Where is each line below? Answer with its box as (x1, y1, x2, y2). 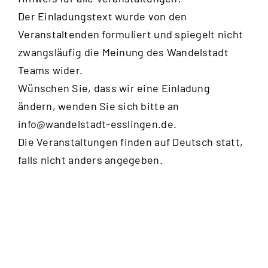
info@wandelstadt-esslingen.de (18, 117, 173, 131)
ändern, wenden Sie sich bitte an (18, 99, 179, 113)
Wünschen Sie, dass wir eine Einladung (18, 81, 210, 95)
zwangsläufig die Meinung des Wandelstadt (18, 45, 229, 59)
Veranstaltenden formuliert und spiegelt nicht (18, 28, 243, 41)
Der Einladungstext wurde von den (18, 10, 187, 23)
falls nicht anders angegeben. (18, 153, 163, 167)
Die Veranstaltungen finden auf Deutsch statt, (18, 135, 243, 149)
